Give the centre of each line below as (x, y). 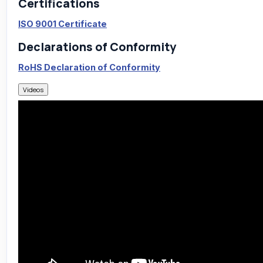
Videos (33, 90)
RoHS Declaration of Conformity (89, 68)
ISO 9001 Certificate (63, 24)
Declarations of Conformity (97, 47)
